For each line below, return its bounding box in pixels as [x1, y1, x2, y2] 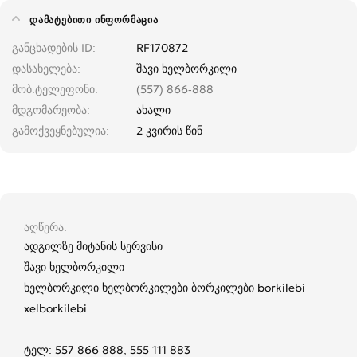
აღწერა [24, 219, 64, 234]
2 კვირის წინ [136, 123, 203, 138]
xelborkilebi [24, 300, 87, 316]
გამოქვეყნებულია [12, 123, 106, 138]
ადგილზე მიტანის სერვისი [24, 238, 163, 253]
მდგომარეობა [12, 102, 87, 117]
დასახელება [12, 61, 77, 76]
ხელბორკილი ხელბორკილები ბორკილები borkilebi [24, 280, 305, 295]
